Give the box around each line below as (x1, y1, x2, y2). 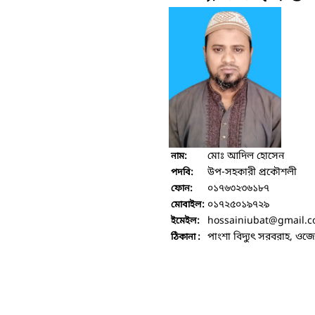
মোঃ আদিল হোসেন (207, 149, 284, 163)
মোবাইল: (171, 198, 205, 211)
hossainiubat (207, 214, 269, 228)
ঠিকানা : (171, 231, 200, 243)
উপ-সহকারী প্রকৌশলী (207, 165, 297, 179)
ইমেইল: (171, 214, 200, 227)
